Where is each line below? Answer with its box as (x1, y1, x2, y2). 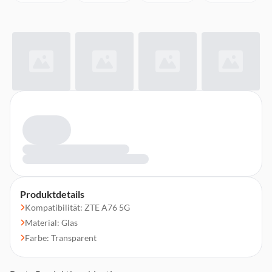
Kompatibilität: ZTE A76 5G (25, 202, 130, 212)
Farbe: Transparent (25, 233, 97, 243)
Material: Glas (25, 217, 78, 228)
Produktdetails (20, 188, 84, 200)
